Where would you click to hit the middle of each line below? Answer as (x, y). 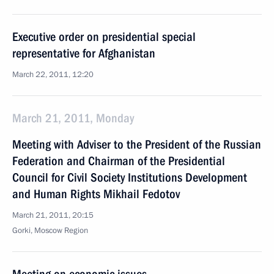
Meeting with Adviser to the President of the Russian (137, 144)
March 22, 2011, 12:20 (53, 75)
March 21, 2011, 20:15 (53, 215)
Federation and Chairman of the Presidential (119, 161)
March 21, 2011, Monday (73, 118)
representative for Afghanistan (84, 53)
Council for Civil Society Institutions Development (130, 177)
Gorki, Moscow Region (50, 231)
